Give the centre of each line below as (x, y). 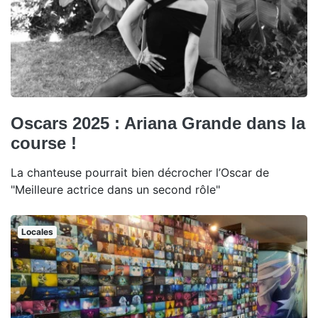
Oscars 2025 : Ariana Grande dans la (158, 124)
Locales (37, 232)
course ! (44, 143)
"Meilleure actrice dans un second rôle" (115, 190)
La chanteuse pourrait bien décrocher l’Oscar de (140, 173)
